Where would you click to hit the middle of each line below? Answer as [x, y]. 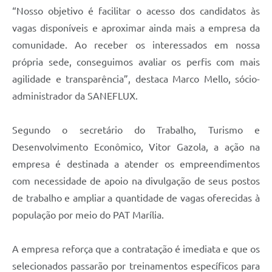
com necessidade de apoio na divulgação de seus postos [136, 181]
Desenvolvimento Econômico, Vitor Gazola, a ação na [136, 147]
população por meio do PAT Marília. [88, 215]
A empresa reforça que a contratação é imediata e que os [136, 249]
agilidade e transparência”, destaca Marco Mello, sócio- [136, 79]
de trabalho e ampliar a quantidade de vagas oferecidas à [136, 198]
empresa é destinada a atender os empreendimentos [136, 164]
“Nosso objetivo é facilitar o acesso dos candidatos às [136, 11]
